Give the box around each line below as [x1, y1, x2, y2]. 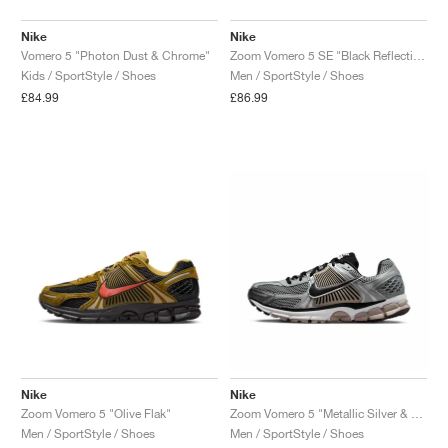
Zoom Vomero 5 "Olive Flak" [21, 405, 171, 421]
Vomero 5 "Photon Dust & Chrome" [21, 47, 210, 63]
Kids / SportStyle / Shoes [21, 67, 156, 83]
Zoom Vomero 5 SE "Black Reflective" [413, 47, 425, 63]
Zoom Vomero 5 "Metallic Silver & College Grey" [411, 405, 423, 421]
